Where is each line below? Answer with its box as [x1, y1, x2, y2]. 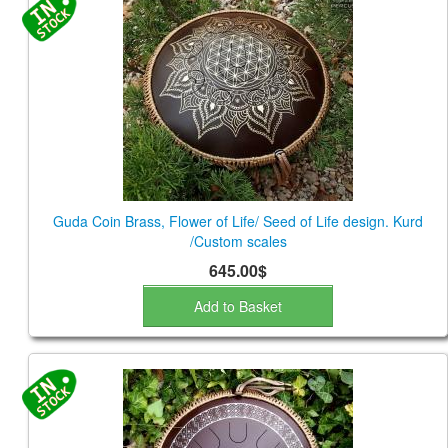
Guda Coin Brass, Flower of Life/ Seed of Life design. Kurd [53, 211, 423, 232]
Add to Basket [194, 296, 282, 317]
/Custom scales [189, 231, 287, 252]
